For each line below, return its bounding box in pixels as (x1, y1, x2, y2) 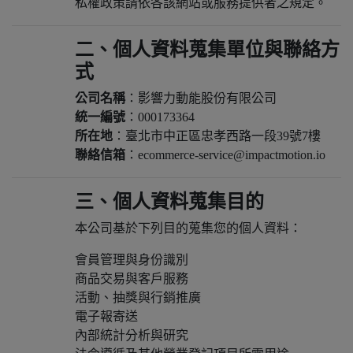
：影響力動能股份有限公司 (125, 91, 277, 105)
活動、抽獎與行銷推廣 (75, 291, 201, 304)
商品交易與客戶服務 (75, 272, 188, 285)
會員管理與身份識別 (75, 253, 188, 266)
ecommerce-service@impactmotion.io (138, 148, 325, 162)
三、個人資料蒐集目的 (75, 191, 264, 212)
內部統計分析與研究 (75, 329, 188, 342)
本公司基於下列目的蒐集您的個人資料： (75, 221, 302, 235)
